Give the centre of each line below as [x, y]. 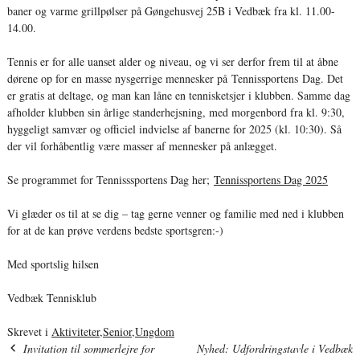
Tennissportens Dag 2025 [270, 179]
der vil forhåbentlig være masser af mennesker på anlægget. [142, 145]
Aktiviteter [75, 331]
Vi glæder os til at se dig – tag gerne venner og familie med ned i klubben [175, 213]
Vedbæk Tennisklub [51, 297]
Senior [117, 331]
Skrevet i [29, 331]
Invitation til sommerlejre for [88, 348]
